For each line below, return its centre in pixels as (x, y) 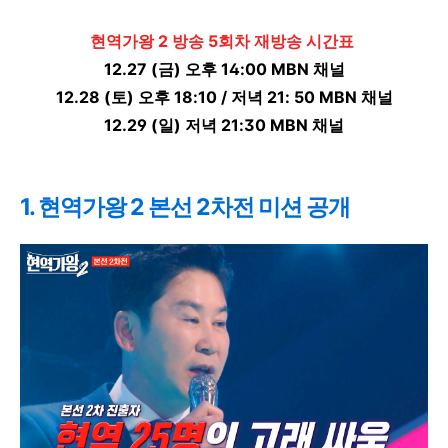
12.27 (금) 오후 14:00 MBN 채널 (224, 69)
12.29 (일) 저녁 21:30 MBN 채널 (224, 125)
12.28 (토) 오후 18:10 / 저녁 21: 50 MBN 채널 (224, 97)
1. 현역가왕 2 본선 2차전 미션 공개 (185, 207)
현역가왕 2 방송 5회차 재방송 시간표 (224, 41)
